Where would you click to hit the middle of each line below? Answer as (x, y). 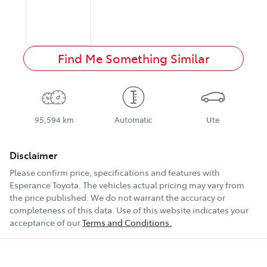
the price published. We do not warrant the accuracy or (117, 198)
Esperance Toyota (44, 185)
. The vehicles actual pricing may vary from (162, 185)
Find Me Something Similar (133, 58)
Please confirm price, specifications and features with (115, 173)
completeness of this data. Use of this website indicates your (129, 210)
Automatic (133, 120)
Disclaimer (33, 155)
